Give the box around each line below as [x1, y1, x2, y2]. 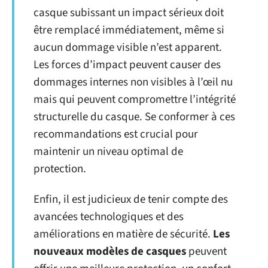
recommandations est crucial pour [33, 126, 198, 142]
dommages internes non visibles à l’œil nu [33, 74, 233, 90]
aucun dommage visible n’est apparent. [33, 39, 222, 56]
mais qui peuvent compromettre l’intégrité [33, 91, 236, 108]
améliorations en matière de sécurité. [33, 226, 213, 242]
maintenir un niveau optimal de [33, 143, 183, 160]
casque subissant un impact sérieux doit [33, 4, 224, 21]
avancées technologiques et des [33, 209, 184, 225]
